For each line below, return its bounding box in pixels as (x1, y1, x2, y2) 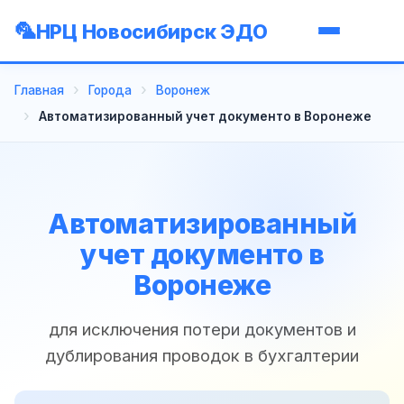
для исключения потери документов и (48, 318, 356, 339)
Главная (14, 82, 64, 97)
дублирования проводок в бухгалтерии (45, 344, 359, 365)
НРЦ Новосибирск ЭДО (35, 19, 269, 43)
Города (88, 82, 132, 97)
